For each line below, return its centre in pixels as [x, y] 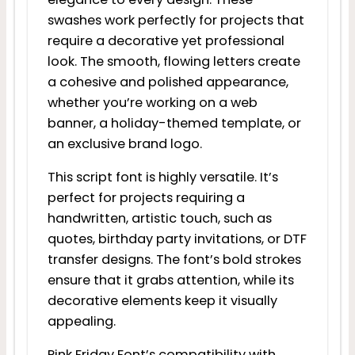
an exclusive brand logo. [124, 143]
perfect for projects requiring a [146, 198]
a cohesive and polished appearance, [168, 82]
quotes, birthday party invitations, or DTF [177, 239]
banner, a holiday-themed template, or [174, 123]
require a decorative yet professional [166, 40]
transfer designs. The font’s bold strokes [174, 260]
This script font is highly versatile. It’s [162, 177]
